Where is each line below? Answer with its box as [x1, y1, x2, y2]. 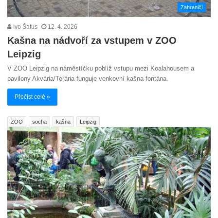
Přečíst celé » [15, 93, 50, 101]
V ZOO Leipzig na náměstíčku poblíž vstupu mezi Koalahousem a [7, 65, 194, 73]
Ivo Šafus [12, 23, 37, 31]
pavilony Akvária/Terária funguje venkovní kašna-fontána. [7, 75, 168, 83]
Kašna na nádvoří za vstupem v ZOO [7, 35, 177, 46]
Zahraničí [181, 4, 203, 11]
